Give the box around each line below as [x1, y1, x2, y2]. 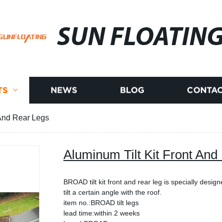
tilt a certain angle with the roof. [63, 188, 162, 196]
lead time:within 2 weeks [63, 209, 140, 217]
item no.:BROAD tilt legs [63, 199, 139, 207]
